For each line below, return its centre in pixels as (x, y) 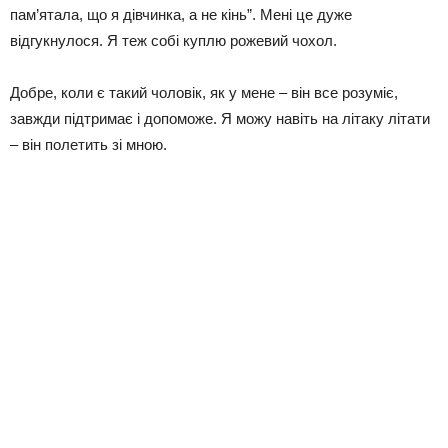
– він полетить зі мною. (88, 144)
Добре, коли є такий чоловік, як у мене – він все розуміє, (204, 92)
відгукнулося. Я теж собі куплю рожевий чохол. (173, 40)
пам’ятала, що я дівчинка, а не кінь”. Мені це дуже (181, 14)
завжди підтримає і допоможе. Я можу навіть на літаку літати (220, 118)
